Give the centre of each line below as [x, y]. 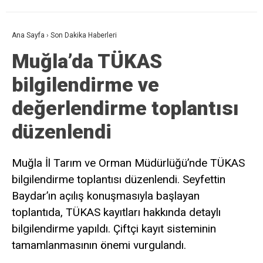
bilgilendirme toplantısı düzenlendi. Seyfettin [119, 180]
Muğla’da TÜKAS [87, 61]
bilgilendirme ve [85, 85]
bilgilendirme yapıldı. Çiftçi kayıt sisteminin [114, 229]
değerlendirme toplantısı [125, 108]
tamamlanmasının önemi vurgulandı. [99, 245]
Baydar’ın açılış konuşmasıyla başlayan [106, 196]
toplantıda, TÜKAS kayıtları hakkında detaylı [116, 213]
